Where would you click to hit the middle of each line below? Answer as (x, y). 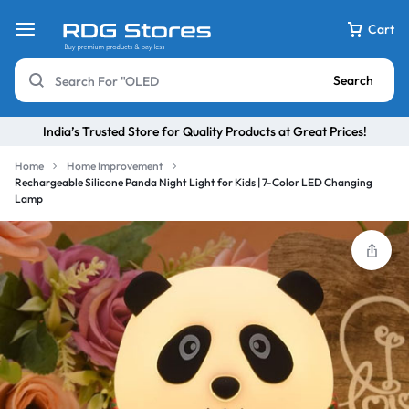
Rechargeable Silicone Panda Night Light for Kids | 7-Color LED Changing (194, 182)
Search (353, 80)
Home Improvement (115, 166)
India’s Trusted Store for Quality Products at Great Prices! (204, 131)
